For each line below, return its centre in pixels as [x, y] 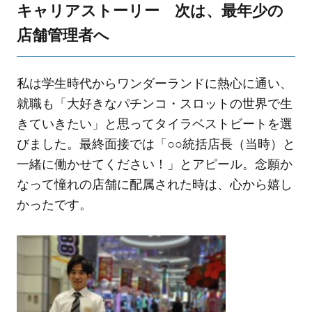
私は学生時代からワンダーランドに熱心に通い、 [154, 83]
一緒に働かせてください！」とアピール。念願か [154, 164]
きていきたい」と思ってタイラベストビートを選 [154, 124]
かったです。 [54, 204]
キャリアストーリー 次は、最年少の [150, 11]
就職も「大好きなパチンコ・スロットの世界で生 [154, 103]
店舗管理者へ [63, 35]
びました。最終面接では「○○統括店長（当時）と [156, 144]
